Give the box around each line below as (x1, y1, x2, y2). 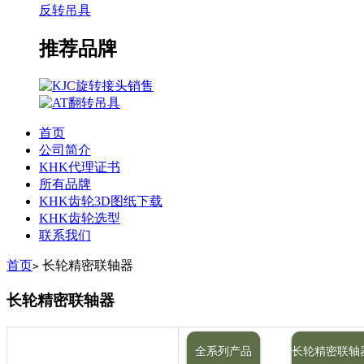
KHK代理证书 (39, 160, 120, 175)
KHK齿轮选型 (39, 211, 120, 226)
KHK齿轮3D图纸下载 (39, 194, 162, 209)
